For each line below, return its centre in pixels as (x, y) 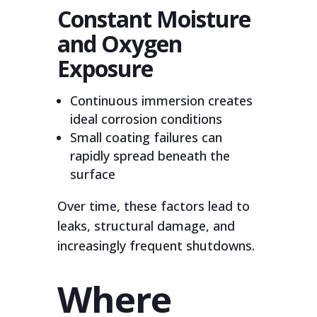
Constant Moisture (154, 19)
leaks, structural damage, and (146, 226)
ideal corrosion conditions (146, 119)
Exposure (105, 68)
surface (92, 174)
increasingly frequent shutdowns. (157, 246)
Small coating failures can (146, 137)
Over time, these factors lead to (153, 206)
